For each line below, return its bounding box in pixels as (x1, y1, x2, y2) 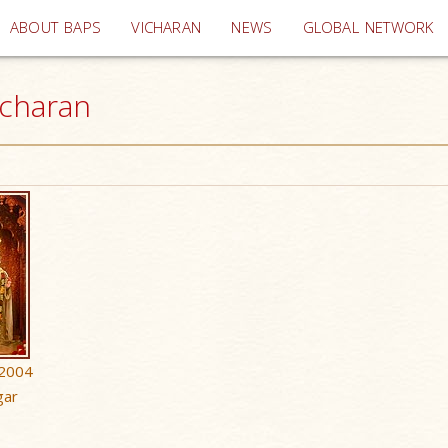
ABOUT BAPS (10, 17, 102, 38)
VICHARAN (131, 17, 202, 38)
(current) (200, 16, 262, 37)
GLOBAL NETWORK (302, 17, 434, 38)
